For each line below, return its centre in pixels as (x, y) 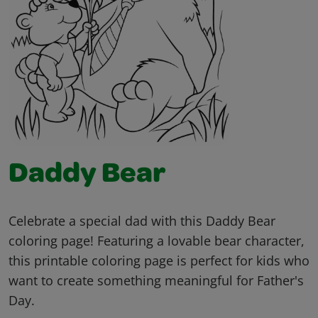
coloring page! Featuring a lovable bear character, (157, 241)
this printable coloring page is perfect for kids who (159, 261)
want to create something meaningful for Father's (156, 281)
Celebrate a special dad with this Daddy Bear (142, 221)
